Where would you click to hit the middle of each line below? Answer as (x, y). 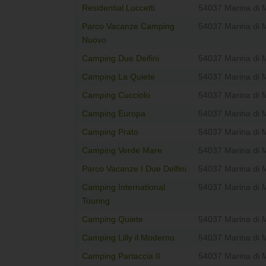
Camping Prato (110, 132)
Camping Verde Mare (122, 151)
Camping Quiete (113, 220)
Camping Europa (114, 114)
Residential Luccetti (118, 8)
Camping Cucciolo (116, 96)
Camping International (123, 188)
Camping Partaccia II (121, 256)
